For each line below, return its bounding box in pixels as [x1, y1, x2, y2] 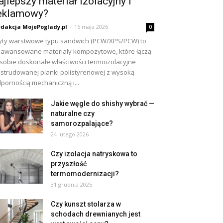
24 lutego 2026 [51, 130, 89, 138]
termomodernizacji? [51, 170, 119, 178]
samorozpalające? [51, 119, 113, 127]
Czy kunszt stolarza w [51, 200, 121, 208]
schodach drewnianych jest [51, 210, 140, 218]
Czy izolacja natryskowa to [51, 150, 137, 158]
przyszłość [51, 160, 87, 168]
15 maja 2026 [74, 23, 108, 30]
